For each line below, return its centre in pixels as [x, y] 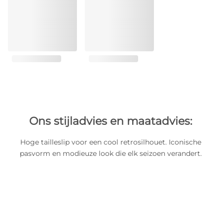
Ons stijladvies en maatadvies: [110, 121]
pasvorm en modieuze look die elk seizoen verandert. [110, 153]
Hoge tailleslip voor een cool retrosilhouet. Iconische [110, 142]
